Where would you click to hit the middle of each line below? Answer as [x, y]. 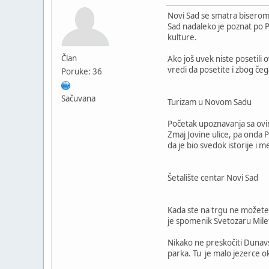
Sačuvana [78, 98]
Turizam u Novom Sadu [210, 102]
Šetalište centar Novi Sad [213, 177]
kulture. [182, 37]
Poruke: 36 [82, 71]
